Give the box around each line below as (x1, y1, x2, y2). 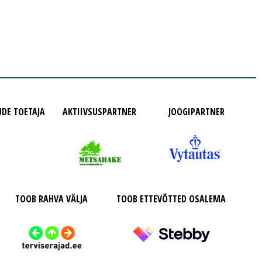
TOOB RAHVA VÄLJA (15, 192, 88, 205)
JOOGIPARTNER (168, 105, 225, 118)
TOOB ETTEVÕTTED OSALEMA (116, 192, 226, 205)
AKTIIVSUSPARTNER (62, 105, 136, 118)
